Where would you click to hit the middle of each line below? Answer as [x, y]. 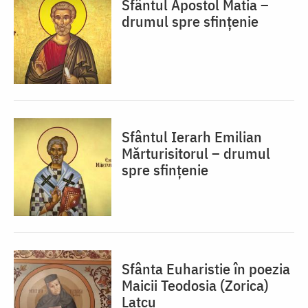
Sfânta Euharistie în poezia [206, 269]
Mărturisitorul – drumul [196, 153]
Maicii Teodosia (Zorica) [195, 285]
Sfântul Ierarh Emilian [192, 137]
